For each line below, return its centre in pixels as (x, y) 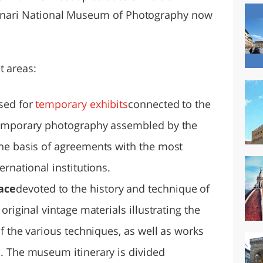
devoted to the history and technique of (113, 188)
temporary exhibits (82, 104)
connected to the (170, 104)
